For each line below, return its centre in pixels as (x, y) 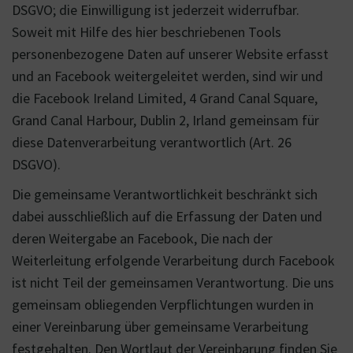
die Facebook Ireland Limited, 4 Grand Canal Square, (165, 98)
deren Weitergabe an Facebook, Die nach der (142, 238)
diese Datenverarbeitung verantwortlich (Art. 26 (152, 142)
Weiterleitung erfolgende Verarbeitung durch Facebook (173, 260)
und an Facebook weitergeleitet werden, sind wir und (167, 76)
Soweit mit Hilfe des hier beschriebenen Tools (147, 32)
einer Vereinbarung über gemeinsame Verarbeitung (160, 327)
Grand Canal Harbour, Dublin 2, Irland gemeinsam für (165, 120)
